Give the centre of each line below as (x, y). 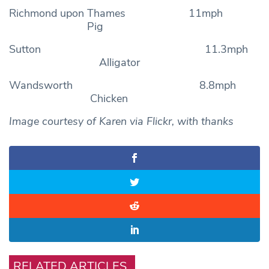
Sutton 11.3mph (134, 49)
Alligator (74, 62)
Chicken (68, 98)
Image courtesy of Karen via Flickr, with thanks (121, 121)
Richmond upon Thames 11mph (134, 13)
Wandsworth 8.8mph (134, 85)
